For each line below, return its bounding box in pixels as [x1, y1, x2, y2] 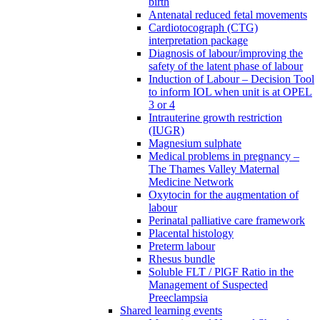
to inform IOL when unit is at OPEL [149, 86, 312, 99]
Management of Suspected [149, 279, 268, 291]
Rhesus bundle [149, 253, 215, 266]
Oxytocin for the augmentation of [149, 189, 299, 201]
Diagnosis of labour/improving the [149, 47, 303, 60]
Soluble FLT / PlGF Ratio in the [149, 266, 294, 279]
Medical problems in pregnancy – [149, 150, 299, 163]
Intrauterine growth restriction [149, 111, 282, 124]
